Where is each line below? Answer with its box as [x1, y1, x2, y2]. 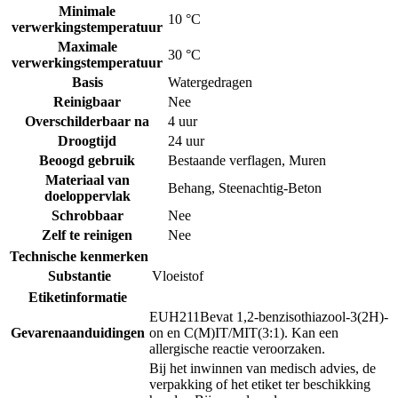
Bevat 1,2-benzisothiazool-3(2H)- [200, 308, 388, 324]
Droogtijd [58, 132, 116, 148]
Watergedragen [168, 74, 252, 90]
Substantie [47, 267, 111, 283]
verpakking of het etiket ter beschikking [149, 376, 370, 392]
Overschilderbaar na [25, 113, 149, 129]
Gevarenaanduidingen [11, 324, 145, 340]
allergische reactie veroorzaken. [149, 340, 325, 356]
